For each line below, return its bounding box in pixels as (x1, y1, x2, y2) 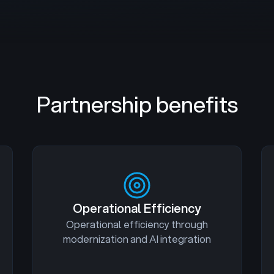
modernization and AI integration (62, 232, 211, 246)
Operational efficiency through (65, 217, 208, 231)
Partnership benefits (36, 88, 238, 120)
